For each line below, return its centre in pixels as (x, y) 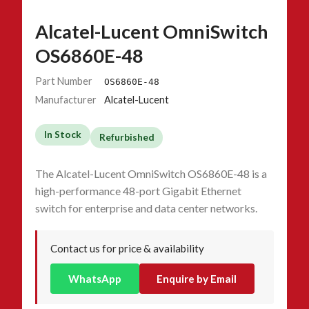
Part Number (64, 81)
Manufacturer (66, 99)
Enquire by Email (197, 278)
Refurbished (127, 137)
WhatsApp (94, 278)
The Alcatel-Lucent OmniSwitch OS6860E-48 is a (151, 174)
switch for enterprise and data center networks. (147, 208)
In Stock (62, 134)
